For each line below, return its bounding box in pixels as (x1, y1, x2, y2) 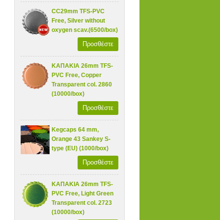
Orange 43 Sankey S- (52, 135, 111, 142)
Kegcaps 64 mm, (52, 126, 99, 133)
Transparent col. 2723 (52, 199, 112, 206)
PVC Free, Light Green (52, 190, 114, 197)
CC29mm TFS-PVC (52, 7, 105, 15)
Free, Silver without (52, 17, 106, 24)
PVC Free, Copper (52, 71, 102, 79)
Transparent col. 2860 (52, 81, 112, 88)
